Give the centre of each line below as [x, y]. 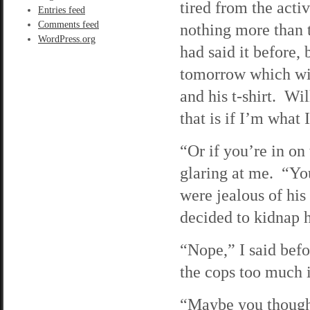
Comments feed [69, 25]
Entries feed [62, 10]
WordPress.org [67, 39]
